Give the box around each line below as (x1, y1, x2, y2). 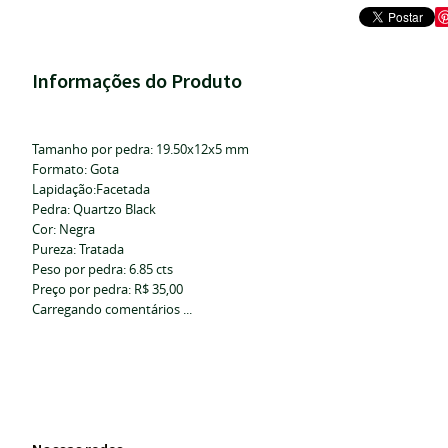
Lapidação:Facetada (32, 180, 150, 198)
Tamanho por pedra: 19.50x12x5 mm (32, 140, 249, 158)
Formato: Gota (32, 160, 119, 178)
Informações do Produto (32, 68, 242, 93)
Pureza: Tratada (32, 240, 124, 258)
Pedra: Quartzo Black (32, 200, 156, 218)
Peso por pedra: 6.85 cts (32, 260, 173, 278)
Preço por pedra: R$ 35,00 (32, 280, 183, 298)
